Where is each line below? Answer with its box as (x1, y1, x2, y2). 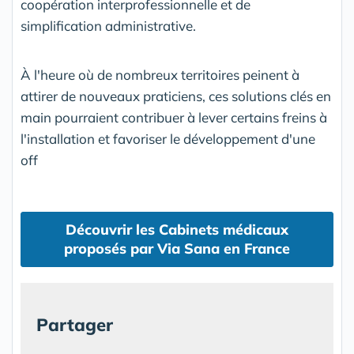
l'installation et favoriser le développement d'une (21, 130, 315, 147)
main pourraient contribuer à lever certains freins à (21, 109, 327, 126)
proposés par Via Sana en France (64, 239, 290, 258)
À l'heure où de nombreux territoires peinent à (21, 66, 299, 83)
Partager (36, 314, 113, 336)
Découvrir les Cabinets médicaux (66, 220, 288, 239)
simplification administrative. (21, 17, 196, 34)
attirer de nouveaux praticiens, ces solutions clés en (21, 88, 331, 104)
